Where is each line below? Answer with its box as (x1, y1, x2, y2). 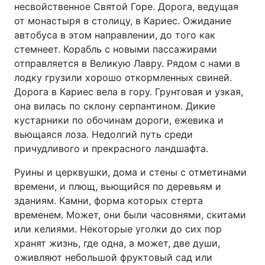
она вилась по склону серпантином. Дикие (14, 100, 215, 112)
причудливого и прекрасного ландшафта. (14, 143, 208, 154)
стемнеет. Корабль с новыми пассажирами (14, 43, 217, 55)
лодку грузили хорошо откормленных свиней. (14, 72, 232, 83)
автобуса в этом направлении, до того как (14, 29, 215, 41)
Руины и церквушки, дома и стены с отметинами (14, 166, 247, 178)
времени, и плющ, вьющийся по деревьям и (14, 180, 221, 192)
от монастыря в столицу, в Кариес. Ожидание (14, 15, 231, 27)
